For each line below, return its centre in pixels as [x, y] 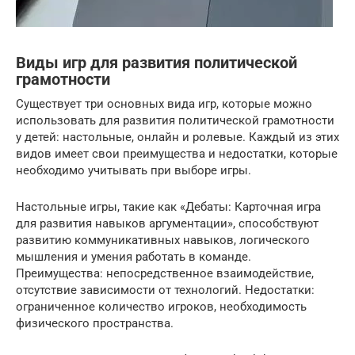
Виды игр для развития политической [157, 63]
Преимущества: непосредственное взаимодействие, [165, 273]
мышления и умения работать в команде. [134, 257]
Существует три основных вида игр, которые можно [164, 104]
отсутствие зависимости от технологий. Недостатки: [165, 290]
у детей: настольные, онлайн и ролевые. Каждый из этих [177, 137]
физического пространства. [95, 323]
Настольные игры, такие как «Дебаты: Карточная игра [168, 207]
